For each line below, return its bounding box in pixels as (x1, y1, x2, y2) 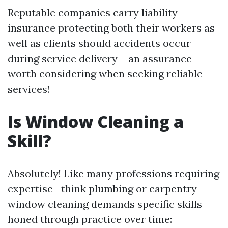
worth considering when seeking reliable (8, 67, 203, 80)
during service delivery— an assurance (8, 52, 192, 65)
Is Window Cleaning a (8, 110, 184, 132)
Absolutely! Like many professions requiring (8, 167, 219, 180)
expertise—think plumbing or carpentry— (8, 182, 205, 195)
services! (8, 82, 50, 95)
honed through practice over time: (8, 213, 172, 225)
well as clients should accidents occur (8, 37, 191, 49)
